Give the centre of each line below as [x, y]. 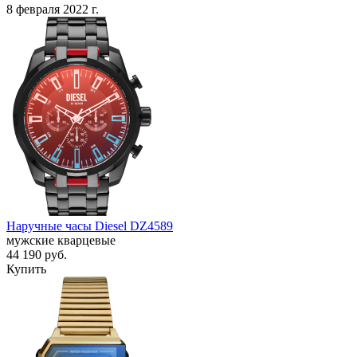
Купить [26, 269]
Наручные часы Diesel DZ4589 [90, 226]
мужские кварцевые [61, 240]
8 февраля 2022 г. [53, 9]
